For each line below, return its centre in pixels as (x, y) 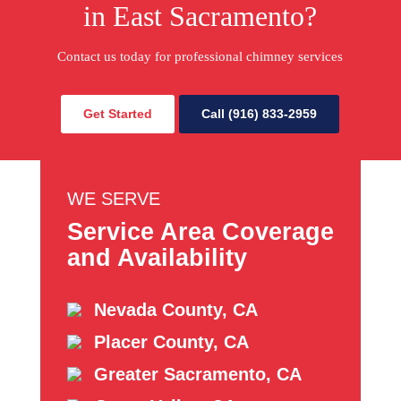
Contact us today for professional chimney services (200, 56)
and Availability (157, 257)
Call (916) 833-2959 (260, 113)
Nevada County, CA (175, 309)
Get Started (118, 113)
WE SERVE (113, 198)
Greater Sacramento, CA (197, 374)
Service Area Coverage (200, 231)
